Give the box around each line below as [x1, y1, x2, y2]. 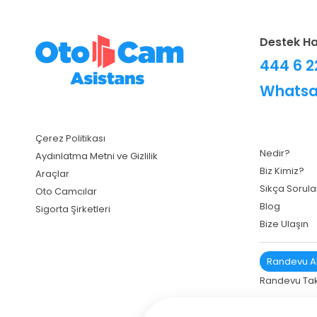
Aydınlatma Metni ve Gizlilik [35, 149, 158, 163]
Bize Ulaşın [260, 217, 309, 231]
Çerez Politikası [35, 131, 105, 145]
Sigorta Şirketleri [35, 202, 110, 216]
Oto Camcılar [35, 184, 97, 198]
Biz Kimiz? [260, 163, 304, 178]
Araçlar [35, 166, 69, 180]
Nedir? [260, 146, 290, 160]
